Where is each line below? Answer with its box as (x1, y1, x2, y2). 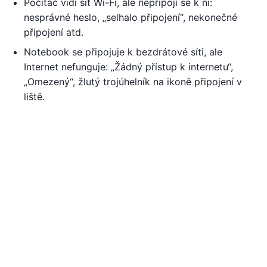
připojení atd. (24, 26, 83, 38)
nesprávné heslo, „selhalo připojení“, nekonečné (24, 11, 237, 23)
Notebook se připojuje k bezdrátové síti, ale (24, 45, 222, 58)
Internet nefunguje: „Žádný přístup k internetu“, (24, 60, 233, 73)
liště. (24, 90, 45, 103)
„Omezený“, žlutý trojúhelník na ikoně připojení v (24, 75, 242, 88)
